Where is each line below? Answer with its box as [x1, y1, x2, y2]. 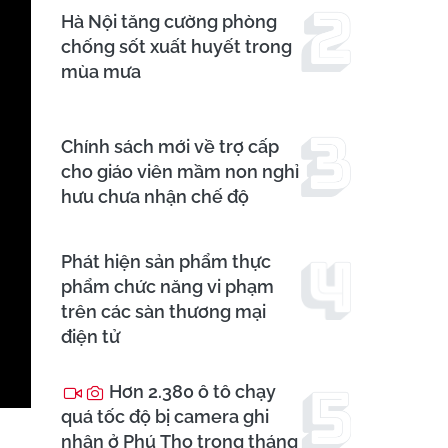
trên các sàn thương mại [61, 301, 266, 323]
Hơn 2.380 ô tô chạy [105, 381, 276, 403]
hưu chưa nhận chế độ [61, 186, 249, 208]
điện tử [61, 326, 120, 348]
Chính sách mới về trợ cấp [61, 136, 279, 158]
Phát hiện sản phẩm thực [61, 251, 271, 273]
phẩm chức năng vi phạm [61, 276, 274, 298]
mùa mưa [61, 61, 141, 83]
